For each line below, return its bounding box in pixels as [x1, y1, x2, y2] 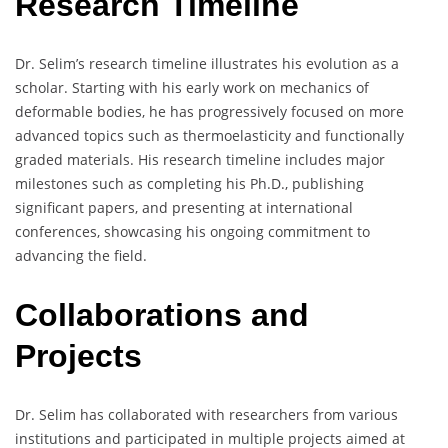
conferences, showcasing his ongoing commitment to [15, 222, 370, 242]
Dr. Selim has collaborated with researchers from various [15, 405, 398, 425]
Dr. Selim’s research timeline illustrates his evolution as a [15, 54, 399, 74]
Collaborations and [15, 296, 309, 333]
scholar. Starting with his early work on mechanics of [15, 78, 369, 98]
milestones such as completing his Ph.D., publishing [15, 174, 364, 194]
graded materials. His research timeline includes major [15, 150, 385, 170]
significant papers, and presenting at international [15, 198, 353, 218]
